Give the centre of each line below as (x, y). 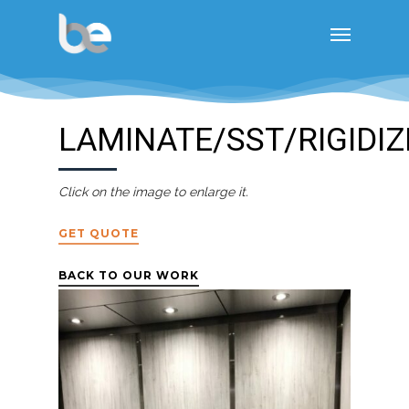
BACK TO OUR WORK (129, 275)
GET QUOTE (99, 233)
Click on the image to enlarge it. (154, 191)
